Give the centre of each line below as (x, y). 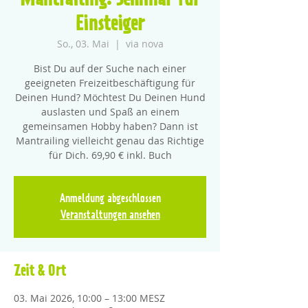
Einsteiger (110, 25)
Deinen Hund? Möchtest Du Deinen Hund (110, 97)
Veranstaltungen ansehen (110, 215)
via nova (144, 44)
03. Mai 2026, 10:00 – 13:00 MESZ (89, 298)
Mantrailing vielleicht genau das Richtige (110, 141)
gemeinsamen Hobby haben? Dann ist (110, 126)
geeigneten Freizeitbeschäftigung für (110, 83)
